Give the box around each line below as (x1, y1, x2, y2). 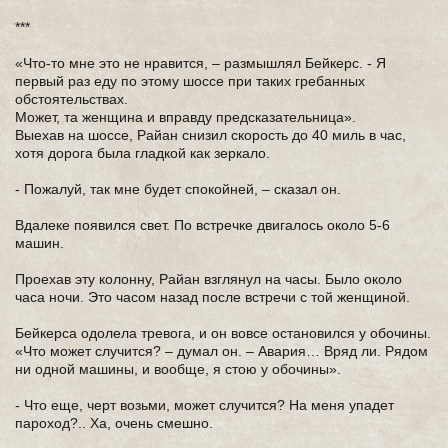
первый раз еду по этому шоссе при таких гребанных (15, 73, 365, 89)
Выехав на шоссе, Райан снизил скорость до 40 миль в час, (15, 127, 406, 143)
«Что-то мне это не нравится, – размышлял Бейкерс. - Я (15, 55, 386, 71)
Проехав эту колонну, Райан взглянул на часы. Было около (15, 271, 402, 287)
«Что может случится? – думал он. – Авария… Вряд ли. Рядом (15, 343, 428, 359)
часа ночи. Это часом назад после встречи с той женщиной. (15, 289, 410, 305)
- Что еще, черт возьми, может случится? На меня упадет (15, 397, 394, 413)
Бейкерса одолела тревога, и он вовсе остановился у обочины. (15, 325, 431, 341)
